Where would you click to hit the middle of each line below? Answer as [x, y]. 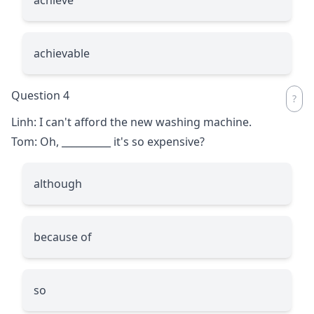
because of [63, 237]
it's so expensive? [158, 141]
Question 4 [40, 95]
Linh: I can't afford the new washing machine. [131, 122]
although [58, 183]
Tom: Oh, [36, 141]
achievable [62, 53]
